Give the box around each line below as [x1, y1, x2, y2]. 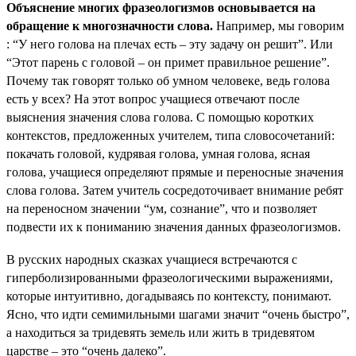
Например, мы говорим [213, 18, 344, 33]
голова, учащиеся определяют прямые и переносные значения [6, 164, 343, 179]
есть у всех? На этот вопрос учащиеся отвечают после [6, 91, 300, 106]
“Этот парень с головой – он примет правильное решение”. [6, 55, 330, 69]
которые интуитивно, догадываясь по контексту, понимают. [6, 288, 331, 303]
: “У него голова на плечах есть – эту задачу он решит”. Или [6, 37, 333, 51]
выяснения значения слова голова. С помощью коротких [6, 110, 314, 124]
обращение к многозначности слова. [6, 18, 213, 33]
